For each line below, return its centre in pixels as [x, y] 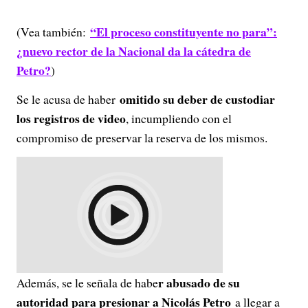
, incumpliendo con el [179, 118]
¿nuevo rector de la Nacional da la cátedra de [134, 51]
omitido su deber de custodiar [195, 99]
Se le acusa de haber [66, 99]
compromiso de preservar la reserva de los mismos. [142, 137]
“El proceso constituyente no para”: [184, 32]
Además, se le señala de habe [87, 283]
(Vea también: [53, 32]
